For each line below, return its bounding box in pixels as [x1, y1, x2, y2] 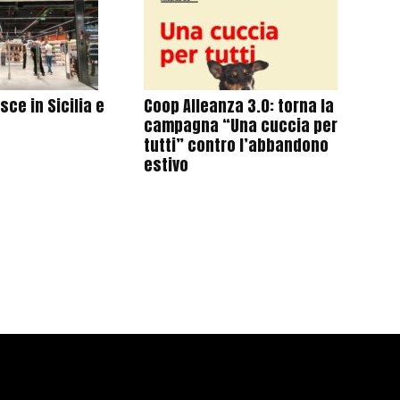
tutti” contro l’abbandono [143, 133, 329, 157]
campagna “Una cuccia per [143, 113, 337, 137]
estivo [143, 153, 188, 177]
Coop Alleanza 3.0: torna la [143, 94, 334, 118]
